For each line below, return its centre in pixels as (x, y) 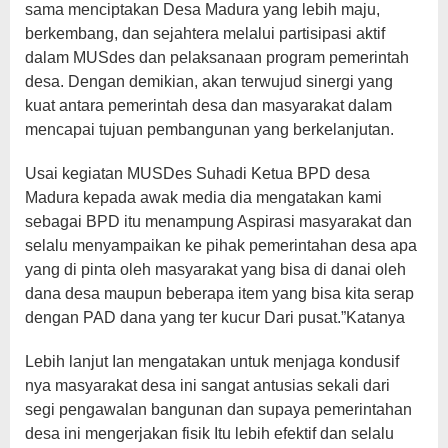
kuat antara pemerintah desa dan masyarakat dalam (208, 105)
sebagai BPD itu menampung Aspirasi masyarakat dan (218, 221)
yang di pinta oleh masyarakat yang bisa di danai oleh (215, 269)
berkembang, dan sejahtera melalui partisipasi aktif (205, 33)
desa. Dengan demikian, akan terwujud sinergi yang (209, 81)
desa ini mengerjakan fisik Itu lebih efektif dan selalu (209, 433)
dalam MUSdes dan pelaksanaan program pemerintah (217, 57)
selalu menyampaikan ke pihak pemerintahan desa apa (221, 245)
